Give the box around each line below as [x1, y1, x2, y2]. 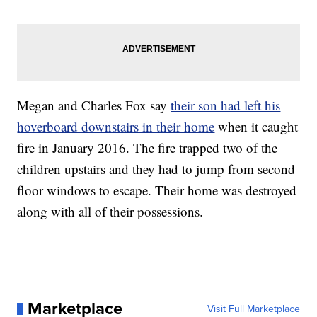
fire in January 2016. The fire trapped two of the [17, 139, 278, 157]
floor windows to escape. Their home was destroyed [17, 181, 297, 200]
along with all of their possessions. [17, 202, 204, 221]
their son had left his [171, 96, 281, 115]
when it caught [214, 117, 299, 136]
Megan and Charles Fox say [17, 96, 171, 115]
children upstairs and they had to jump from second [17, 160, 296, 178]
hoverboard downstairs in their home [17, 117, 215, 136]
